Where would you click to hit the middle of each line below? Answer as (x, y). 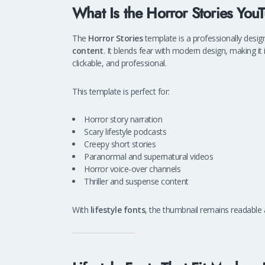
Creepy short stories (120, 144)
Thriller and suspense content (136, 182)
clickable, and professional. (119, 63)
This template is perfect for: (121, 91)
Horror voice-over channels (132, 169)
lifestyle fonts (117, 210)
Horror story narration (123, 119)
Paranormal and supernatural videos (148, 157)
